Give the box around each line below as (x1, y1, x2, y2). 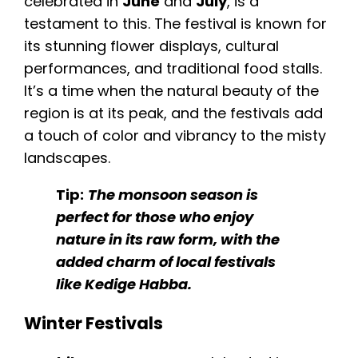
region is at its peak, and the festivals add (24, 103, 323, 124)
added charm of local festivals (56, 252, 276, 272)
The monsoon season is (88, 185, 258, 205)
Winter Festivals (24, 312, 163, 336)
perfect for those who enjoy (56, 207, 253, 228)
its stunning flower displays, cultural (24, 36, 279, 57)
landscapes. (24, 148, 110, 169)
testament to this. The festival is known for (24, 14, 327, 34)
